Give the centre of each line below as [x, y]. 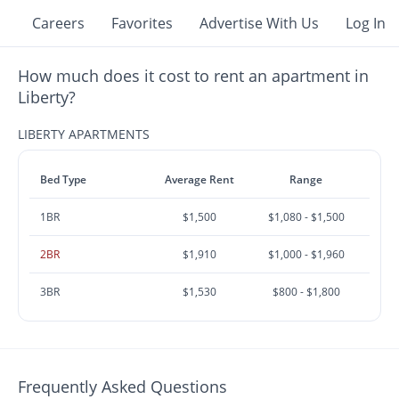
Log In [366, 23]
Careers [58, 23]
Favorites [142, 23]
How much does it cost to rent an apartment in [194, 76]
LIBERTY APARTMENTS [84, 134]
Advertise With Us [259, 23]
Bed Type [64, 179]
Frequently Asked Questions [123, 387]
